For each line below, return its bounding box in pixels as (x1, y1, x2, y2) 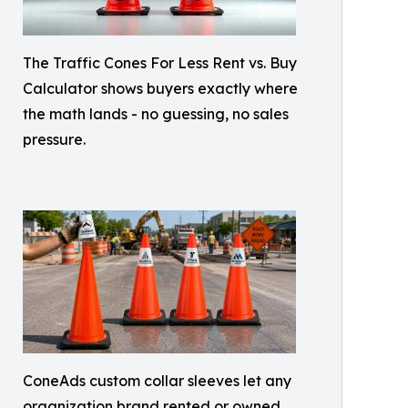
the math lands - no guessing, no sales (23, 105, 289, 123)
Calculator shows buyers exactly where (23, 79, 298, 97)
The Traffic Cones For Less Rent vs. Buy (23, 54, 297, 72)
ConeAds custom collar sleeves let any (23, 372, 291, 390)
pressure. (23, 130, 86, 148)
